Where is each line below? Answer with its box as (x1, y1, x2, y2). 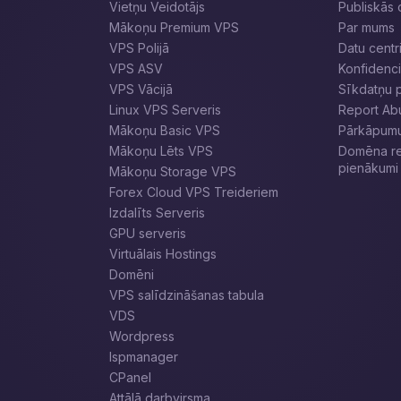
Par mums (337, 20, 395, 35)
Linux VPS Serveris (109, 102, 222, 117)
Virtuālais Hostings (109, 246, 218, 261)
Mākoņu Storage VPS (109, 164, 237, 179)
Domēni (109, 267, 155, 282)
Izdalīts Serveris (109, 205, 206, 220)
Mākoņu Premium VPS (109, 20, 240, 35)
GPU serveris (109, 226, 187, 241)
